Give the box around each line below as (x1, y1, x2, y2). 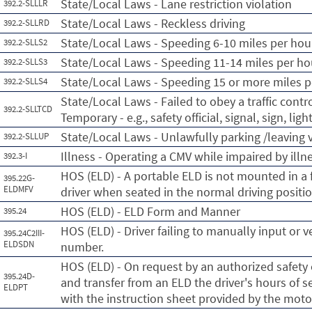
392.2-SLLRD (3, 17, 49, 29)
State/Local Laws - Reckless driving (61, 15, 245, 31)
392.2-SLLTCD (3, 103, 52, 115)
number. (61, 239, 104, 255)
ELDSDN (3, 238, 34, 250)
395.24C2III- (3, 227, 45, 239)
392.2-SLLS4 (3, 75, 47, 87)
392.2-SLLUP (3, 130, 49, 142)
